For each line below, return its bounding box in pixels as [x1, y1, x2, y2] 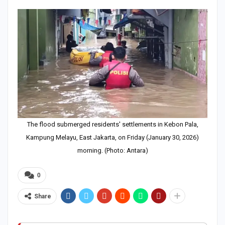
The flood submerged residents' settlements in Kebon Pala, [27, 120, 198, 128]
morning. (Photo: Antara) [77, 146, 148, 154]
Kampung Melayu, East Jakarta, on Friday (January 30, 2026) [26, 133, 199, 141]
